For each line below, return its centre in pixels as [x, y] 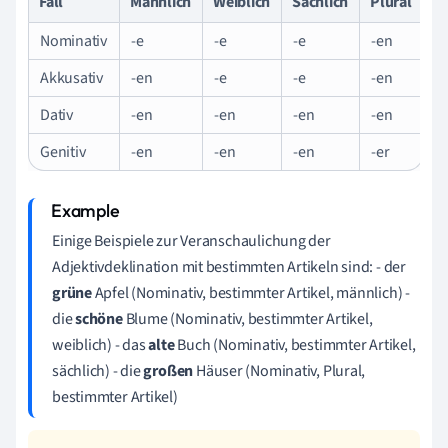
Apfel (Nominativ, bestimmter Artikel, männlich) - [250, 292]
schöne [99, 318]
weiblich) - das [100, 344]
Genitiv [63, 151]
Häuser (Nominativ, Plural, [279, 370]
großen [168, 370]
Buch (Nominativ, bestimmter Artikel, [295, 344]
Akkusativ [72, 77]
